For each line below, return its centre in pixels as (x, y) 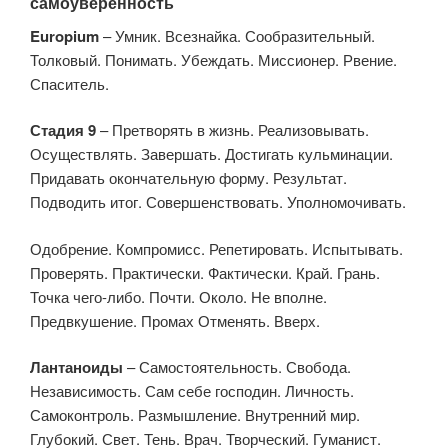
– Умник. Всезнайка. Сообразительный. (237, 35)
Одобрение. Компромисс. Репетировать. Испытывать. (216, 248)
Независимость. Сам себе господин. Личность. (192, 391)
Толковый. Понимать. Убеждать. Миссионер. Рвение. (213, 59)
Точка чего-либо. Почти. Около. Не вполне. (178, 296)
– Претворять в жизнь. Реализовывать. (232, 130)
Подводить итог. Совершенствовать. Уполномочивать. (218, 202)
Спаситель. (69, 83)
